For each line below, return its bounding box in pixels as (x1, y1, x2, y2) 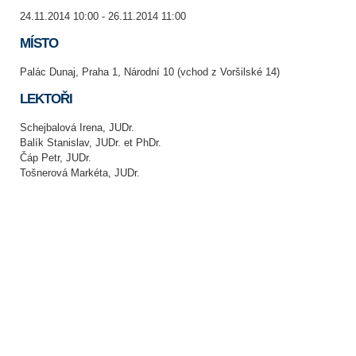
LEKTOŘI (20, 91, 72, 106)
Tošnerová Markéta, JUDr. (20, 166, 140, 179)
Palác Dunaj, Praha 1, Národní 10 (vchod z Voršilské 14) (20, 65, 280, 78)
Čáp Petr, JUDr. (20, 151, 91, 164)
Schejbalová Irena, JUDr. (20, 121, 134, 133)
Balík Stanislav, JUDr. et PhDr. (20, 136, 161, 149)
